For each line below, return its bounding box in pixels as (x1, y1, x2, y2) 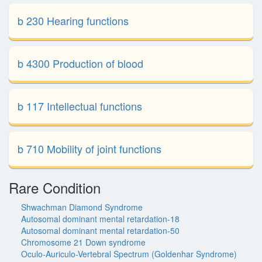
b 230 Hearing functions (18, 13, 129, 28)
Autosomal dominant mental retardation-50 (21, 225, 180, 236)
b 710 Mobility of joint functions (18, 141, 161, 156)
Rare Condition (9, 177, 101, 198)
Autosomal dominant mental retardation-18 (21, 213, 180, 225)
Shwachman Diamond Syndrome (21, 201, 143, 213)
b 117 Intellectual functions (18, 98, 142, 113)
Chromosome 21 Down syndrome (21, 236, 146, 248)
